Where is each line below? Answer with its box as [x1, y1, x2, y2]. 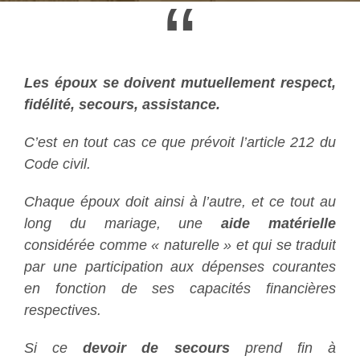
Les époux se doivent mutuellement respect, [24, 74, 336, 91]
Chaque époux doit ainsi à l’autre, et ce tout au [24, 193, 336, 210]
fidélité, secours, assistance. [24, 96, 220, 112]
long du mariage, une [24, 215, 222, 231]
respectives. [24, 301, 101, 318]
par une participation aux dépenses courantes [24, 258, 336, 275]
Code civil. [24, 155, 91, 172]
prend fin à [229, 339, 337, 356]
